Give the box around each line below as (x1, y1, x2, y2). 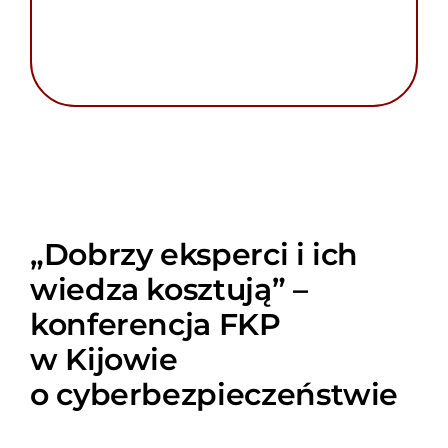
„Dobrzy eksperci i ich (29, 235, 359, 272)
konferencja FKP (29, 305, 281, 342)
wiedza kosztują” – (29, 270, 308, 307)
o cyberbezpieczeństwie (29, 375, 399, 412)
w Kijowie (29, 340, 178, 377)
